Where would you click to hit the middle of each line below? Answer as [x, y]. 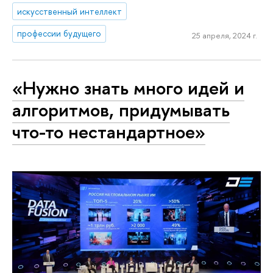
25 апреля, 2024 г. [224, 36]
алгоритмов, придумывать [121, 110]
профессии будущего [59, 34]
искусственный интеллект [70, 11]
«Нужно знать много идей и [128, 88]
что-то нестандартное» [109, 132]
